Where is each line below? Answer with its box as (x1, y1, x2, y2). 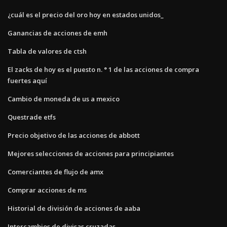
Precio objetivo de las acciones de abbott (8, 130, 140, 140)
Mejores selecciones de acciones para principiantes (8, 148, 174, 158)
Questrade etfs (8, 112, 56, 122)
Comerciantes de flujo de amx (8, 167, 103, 176)
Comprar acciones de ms (8, 185, 87, 195)
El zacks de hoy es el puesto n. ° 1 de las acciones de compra (8, 64, 199, 74)
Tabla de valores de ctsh (8, 46, 87, 56)
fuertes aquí (8, 75, 47, 85)
